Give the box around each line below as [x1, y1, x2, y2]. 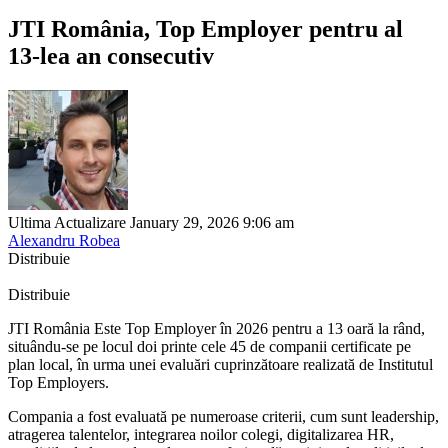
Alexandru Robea [8, 231, 120, 249]
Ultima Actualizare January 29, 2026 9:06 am [8, 213, 294, 231]
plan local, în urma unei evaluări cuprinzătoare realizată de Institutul [8, 355, 433, 373]
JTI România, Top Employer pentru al [8, 15, 403, 42]
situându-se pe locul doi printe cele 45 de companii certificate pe [8, 337, 411, 355]
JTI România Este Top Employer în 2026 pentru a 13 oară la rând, [8, 319, 425, 337]
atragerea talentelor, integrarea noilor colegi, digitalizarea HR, [8, 425, 394, 443]
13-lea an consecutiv [8, 42, 214, 69]
